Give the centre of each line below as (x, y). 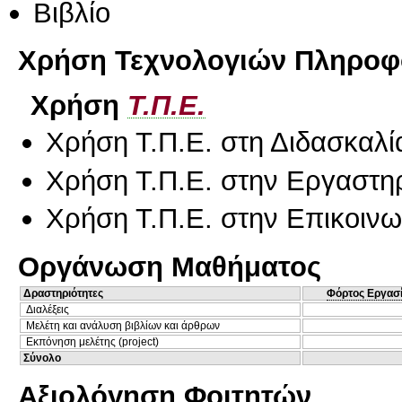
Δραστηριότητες (63, 293)
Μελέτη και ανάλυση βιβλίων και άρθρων (123, 325)
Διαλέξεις (48, 309)
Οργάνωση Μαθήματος (170, 266)
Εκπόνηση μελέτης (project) (92, 341)
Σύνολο (42, 358)
